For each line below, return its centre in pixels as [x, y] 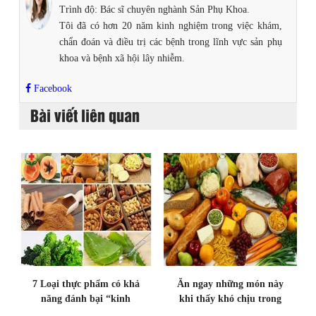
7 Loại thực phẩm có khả [86, 284]
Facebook [51, 88]
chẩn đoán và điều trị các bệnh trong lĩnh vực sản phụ [170, 42]
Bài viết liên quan [85, 114]
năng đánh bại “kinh [86, 298]
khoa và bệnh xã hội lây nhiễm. [122, 58]
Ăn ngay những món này [230, 284]
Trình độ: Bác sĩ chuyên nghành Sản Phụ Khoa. [154, 9]
